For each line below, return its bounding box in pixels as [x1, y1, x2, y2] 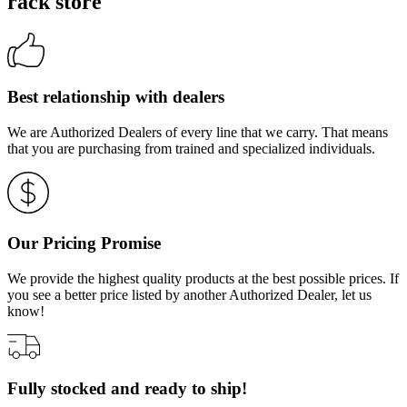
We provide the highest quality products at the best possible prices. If [7, 271, 399, 287]
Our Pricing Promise [7, 233, 161, 253]
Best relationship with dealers [7, 87, 224, 107]
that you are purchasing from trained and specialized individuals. [7, 141, 375, 157]
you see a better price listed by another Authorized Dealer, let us [7, 287, 372, 303]
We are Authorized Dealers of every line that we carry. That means [7, 124, 388, 141]
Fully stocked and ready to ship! [7, 379, 247, 399]
